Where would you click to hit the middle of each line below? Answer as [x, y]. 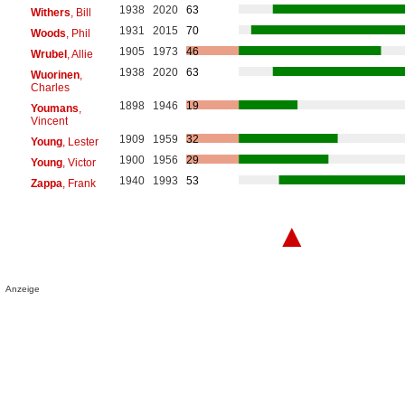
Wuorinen [55, 75]
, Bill [80, 12]
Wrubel [48, 54]
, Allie [80, 54]
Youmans [54, 108]
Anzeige [23, 288]
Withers [50, 12]
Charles [50, 87]
